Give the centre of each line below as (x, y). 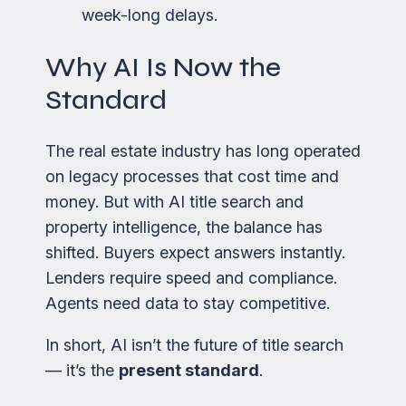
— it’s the (82, 371)
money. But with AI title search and (174, 202)
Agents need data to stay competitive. (188, 304)
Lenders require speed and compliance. (191, 278)
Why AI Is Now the (163, 68)
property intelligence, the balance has (184, 227)
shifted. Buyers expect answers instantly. (195, 253)
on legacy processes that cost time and (192, 177)
